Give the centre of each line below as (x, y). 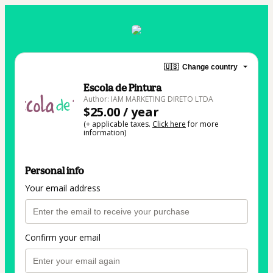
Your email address (63, 188)
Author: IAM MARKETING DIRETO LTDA (148, 99)
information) (105, 133)
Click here (169, 124)
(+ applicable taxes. (118, 124)
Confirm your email (63, 238)
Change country (210, 67)
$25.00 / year (121, 112)
